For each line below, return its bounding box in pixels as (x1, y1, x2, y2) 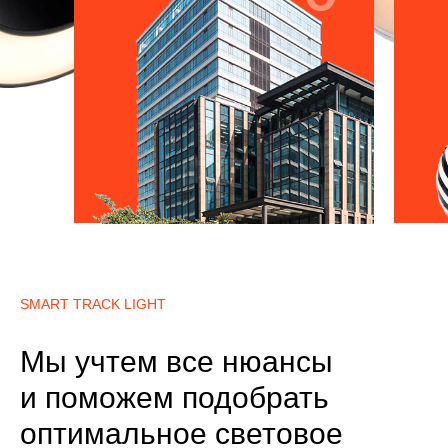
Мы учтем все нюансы (20, 345, 333, 378)
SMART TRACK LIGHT (20, 296, 166, 312)
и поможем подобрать (20, 381, 329, 414)
